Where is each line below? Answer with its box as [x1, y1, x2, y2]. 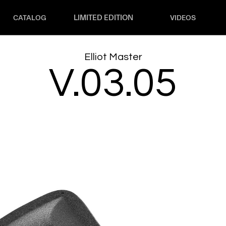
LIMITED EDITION [74, 13, 134, 22]
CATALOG [13, 14, 46, 22]
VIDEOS [170, 14, 196, 22]
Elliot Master [84, 52, 142, 62]
